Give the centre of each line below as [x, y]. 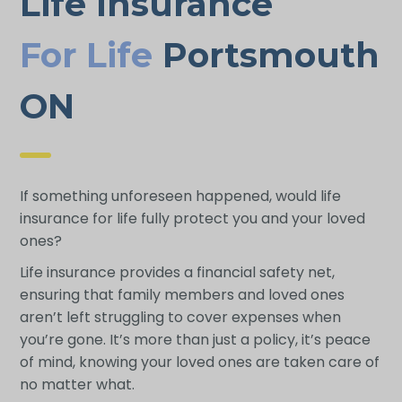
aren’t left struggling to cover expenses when [180, 317]
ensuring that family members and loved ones [182, 294]
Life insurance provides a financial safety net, [177, 272]
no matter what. [77, 384]
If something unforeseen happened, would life [180, 196]
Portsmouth [266, 55]
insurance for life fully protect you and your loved [192, 218]
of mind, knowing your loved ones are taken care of [199, 362]
